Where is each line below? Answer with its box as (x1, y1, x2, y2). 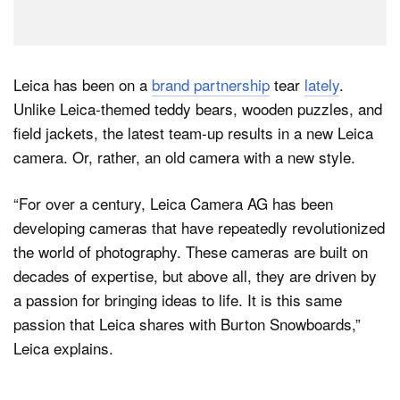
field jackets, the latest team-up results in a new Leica (13, 121, 373, 144)
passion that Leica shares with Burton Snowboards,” (13, 312, 361, 336)
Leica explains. (13, 337, 113, 360)
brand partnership (152, 72, 270, 96)
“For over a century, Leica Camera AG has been (13, 192, 333, 215)
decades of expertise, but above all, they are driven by (13, 264, 377, 287)
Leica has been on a (13, 72, 152, 96)
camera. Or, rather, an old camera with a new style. (13, 145, 355, 168)
